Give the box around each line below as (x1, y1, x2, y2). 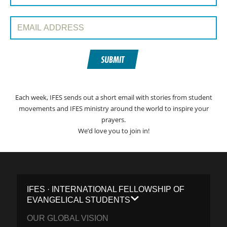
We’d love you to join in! (78, 126, 149, 136)
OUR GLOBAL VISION (27, 214, 109, 223)
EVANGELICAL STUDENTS (27, 196, 131, 205)
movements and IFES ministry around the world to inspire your (18, 104, 209, 113)
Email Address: (10, 16, 53, 25)
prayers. (101, 115, 126, 125)
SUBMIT (100, 53, 124, 66)
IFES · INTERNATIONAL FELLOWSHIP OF (27, 184, 185, 194)
